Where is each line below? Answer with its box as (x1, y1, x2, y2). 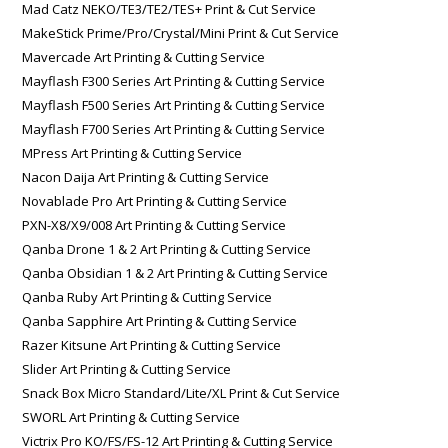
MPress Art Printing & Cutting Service (22, 143, 243, 162)
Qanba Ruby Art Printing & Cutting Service (22, 287, 273, 306)
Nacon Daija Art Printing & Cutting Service (22, 167, 270, 186)
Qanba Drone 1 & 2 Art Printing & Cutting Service (22, 239, 312, 258)
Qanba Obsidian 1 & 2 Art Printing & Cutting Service (22, 263, 329, 282)
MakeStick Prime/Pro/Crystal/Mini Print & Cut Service (22, 23, 340, 42)
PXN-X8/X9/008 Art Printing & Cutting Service (22, 215, 287, 234)
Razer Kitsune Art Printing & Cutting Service (22, 335, 282, 354)
